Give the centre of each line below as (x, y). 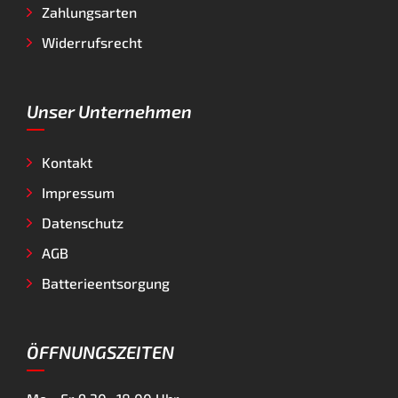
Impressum (78, 193)
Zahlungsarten (89, 12)
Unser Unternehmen (109, 111)
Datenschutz (83, 223)
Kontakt (67, 163)
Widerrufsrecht (92, 43)
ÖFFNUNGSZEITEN (100, 352)
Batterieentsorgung (106, 283)
